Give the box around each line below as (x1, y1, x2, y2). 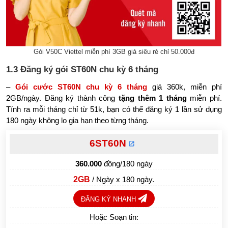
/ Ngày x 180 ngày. (92, 175, 155, 184)
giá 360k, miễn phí (147, 82, 222, 91)
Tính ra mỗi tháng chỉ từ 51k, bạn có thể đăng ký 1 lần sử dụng (6, 104, 222, 113)
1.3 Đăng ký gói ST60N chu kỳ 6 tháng (6, 64, 159, 74)
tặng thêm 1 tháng (119, 93, 187, 102)
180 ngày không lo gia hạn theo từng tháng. (6, 116, 149, 125)
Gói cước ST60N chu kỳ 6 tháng (15, 82, 147, 91)
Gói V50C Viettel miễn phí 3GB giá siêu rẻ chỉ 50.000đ (33, 47, 194, 55)
